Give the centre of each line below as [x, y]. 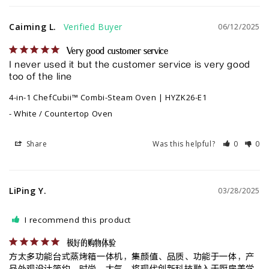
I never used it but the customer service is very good [130, 65]
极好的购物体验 [91, 244]
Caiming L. [33, 27]
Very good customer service [117, 52]
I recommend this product [78, 220]
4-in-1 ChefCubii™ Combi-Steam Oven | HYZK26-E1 [108, 98]
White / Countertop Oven [64, 114]
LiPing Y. [28, 191]
